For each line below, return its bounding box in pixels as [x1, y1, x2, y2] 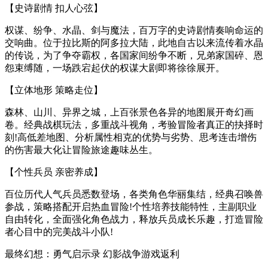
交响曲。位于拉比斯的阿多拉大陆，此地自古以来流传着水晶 [5, 37, 263, 48]
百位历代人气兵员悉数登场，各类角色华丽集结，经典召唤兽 [5, 188, 263, 199]
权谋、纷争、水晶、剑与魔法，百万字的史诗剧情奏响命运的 [5, 25, 263, 35]
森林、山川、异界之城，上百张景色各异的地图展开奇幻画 [5, 106, 254, 117]
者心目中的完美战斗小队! [5, 226, 113, 237]
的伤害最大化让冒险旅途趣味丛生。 [5, 144, 158, 155]
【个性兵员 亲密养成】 [5, 166, 103, 177]
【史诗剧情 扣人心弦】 [5, 2, 103, 13]
